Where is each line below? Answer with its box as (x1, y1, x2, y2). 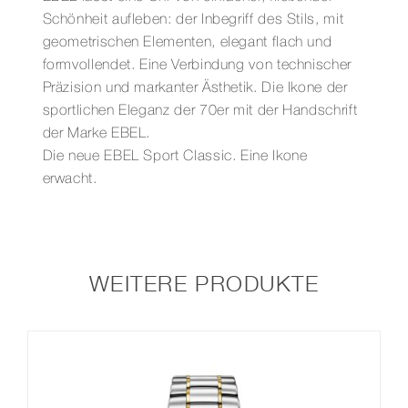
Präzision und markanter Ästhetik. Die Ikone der (42, 82, 348, 96)
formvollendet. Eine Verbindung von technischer (42, 59, 352, 73)
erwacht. (42, 173, 97, 187)
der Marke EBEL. (42, 127, 151, 141)
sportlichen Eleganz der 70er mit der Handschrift (42, 105, 358, 118)
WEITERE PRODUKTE (88, 270, 320, 296)
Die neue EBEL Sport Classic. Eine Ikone (42, 150, 308, 164)
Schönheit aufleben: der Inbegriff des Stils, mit (42, 14, 344, 27)
